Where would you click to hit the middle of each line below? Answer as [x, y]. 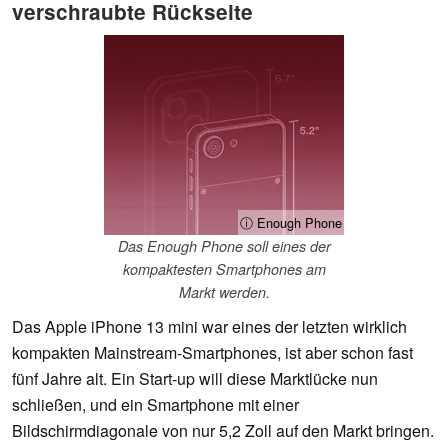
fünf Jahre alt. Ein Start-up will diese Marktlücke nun [195, 379]
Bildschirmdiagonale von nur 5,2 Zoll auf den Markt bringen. [223, 431]
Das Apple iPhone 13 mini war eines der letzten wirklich [209, 327]
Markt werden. [224, 292]
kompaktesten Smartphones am [224, 269]
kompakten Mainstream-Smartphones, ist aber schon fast [212, 353]
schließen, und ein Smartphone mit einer [155, 405]
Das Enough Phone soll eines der [224, 246]
